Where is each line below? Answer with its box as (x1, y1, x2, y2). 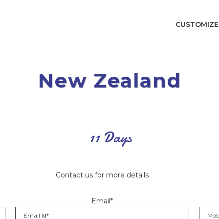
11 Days (89, 128, 131, 148)
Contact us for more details (56, 171, 149, 179)
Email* (91, 197, 113, 205)
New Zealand (38, 68, 181, 92)
